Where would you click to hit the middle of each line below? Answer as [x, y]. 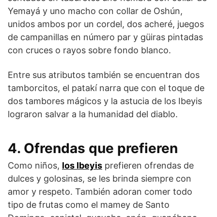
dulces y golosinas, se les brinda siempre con [100, 178]
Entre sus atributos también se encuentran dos [104, 75]
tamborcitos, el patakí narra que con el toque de [106, 88]
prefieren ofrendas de [148, 165]
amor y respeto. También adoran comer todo [100, 191]
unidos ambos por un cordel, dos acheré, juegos [106, 24]
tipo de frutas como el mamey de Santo [89, 204]
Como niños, [35, 165]
